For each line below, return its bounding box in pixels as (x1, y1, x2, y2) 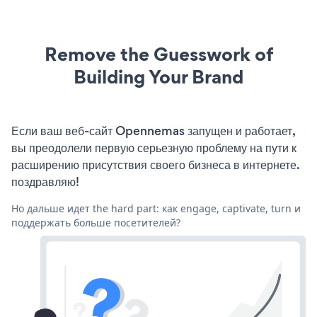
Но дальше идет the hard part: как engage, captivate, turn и (11, 201, 301, 215)
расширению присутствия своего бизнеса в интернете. (11, 156, 299, 173)
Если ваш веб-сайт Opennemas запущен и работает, (11, 122, 295, 139)
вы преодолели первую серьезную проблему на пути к (11, 139, 296, 156)
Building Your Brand (74, 63, 243, 90)
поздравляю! (11, 173, 79, 190)
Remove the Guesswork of (44, 40, 273, 67)
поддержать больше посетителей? (11, 215, 180, 229)
